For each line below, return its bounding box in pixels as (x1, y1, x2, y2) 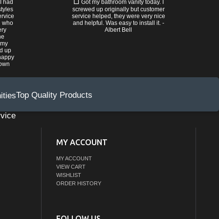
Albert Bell (105, 26, 132, 33)
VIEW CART (56, 164, 86, 170)
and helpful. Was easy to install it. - (72, 20, 164, 26)
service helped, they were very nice (71, 13, 165, 20)
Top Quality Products (16, 90, 93, 100)
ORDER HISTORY (56, 180, 101, 187)
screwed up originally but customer (72, 6, 165, 13)
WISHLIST (56, 172, 81, 178)
